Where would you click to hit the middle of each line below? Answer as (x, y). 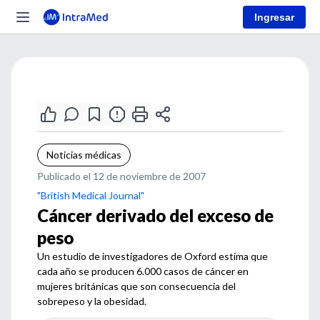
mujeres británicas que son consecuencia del (136, 286)
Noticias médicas (84, 155)
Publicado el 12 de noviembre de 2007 (121, 176)
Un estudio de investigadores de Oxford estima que (152, 256)
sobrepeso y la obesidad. (92, 301)
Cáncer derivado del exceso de (155, 215)
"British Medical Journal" (91, 195)
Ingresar (274, 17)
